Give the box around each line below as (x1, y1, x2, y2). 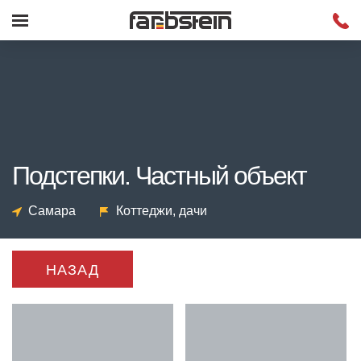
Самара (28, 204, 76, 218)
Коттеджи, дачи (116, 204, 207, 218)
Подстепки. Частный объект (12, 161, 306, 191)
